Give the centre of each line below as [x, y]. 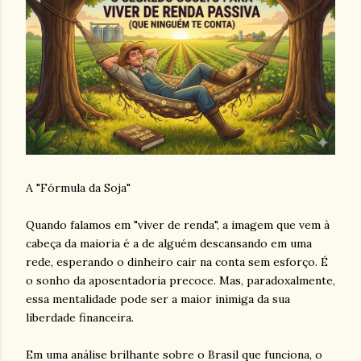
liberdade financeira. [80, 317]
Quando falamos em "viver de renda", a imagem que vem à [178, 224]
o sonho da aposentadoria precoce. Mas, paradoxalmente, [180, 280]
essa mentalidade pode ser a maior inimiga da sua [158, 299]
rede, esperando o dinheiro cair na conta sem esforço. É [177, 261]
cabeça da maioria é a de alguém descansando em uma [169, 243]
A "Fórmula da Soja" [78, 187]
